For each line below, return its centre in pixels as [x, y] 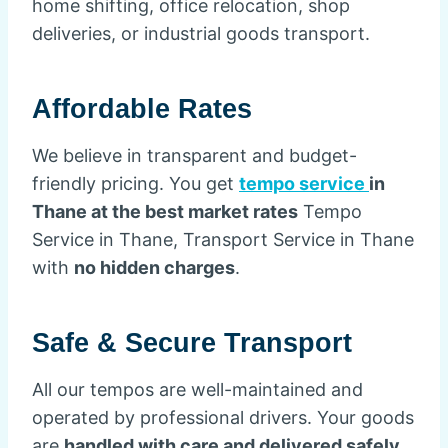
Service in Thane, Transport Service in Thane [223, 239]
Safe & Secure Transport [192, 342]
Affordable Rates [142, 108]
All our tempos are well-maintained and [197, 389]
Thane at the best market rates [165, 211]
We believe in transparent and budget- [194, 155]
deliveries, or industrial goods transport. [201, 33]
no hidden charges [154, 267]
